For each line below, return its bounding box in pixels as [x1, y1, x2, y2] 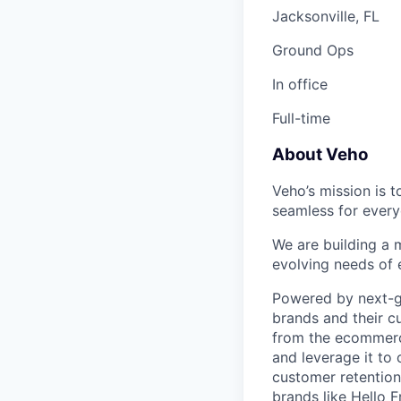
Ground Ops [272, 41, 354, 59]
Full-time [272, 109, 330, 127]
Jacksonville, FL [272, 7, 380, 25]
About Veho [272, 143, 368, 165]
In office [272, 75, 328, 93]
